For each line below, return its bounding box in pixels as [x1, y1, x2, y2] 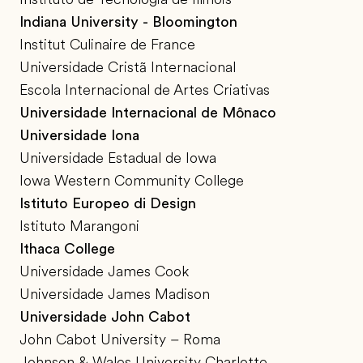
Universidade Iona [19, 127, 139, 144]
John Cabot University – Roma [19, 331, 220, 348]
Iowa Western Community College [19, 173, 244, 190]
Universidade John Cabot [19, 309, 190, 326]
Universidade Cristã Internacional [19, 59, 236, 76]
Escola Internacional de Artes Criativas [19, 82, 270, 99]
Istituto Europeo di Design [19, 195, 196, 212]
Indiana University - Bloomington [19, 14, 237, 31]
